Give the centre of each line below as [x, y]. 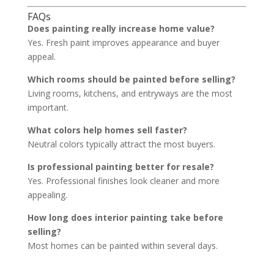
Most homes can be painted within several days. [122, 246]
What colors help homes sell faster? [107, 130]
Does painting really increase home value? [121, 28]
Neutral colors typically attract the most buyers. [121, 144]
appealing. [47, 195]
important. [48, 107]
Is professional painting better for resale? [120, 167]
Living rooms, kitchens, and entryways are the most [130, 93]
